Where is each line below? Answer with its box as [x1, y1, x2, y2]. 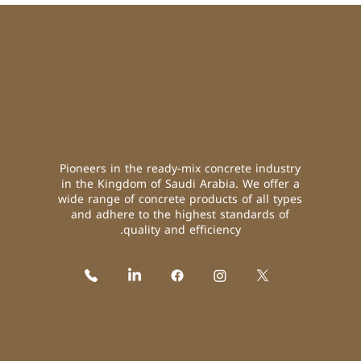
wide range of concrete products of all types [58, 189, 303, 210]
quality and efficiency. [122, 219, 241, 241]
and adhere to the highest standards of [71, 204, 290, 226]
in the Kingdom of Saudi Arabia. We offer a [60, 173, 300, 195]
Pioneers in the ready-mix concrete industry [60, 158, 301, 180]
